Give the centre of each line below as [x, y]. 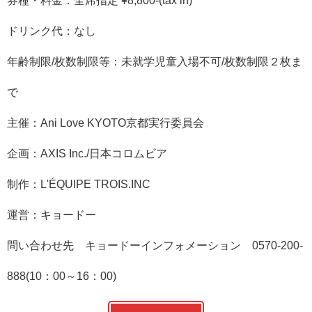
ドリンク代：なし [52, 31]
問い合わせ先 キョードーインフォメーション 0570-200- [155, 245]
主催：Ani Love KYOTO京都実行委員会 [106, 123]
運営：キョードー [52, 215]
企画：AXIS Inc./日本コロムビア [87, 154]
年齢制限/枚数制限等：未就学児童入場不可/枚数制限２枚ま [155, 62]
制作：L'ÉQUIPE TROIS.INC [79, 184]
